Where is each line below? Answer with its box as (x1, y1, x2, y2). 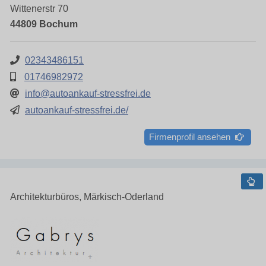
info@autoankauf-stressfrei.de (25, 88, 151, 99)
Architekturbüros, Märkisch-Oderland (10, 192, 164, 202)
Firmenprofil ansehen (149, 132, 235, 142)
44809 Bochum (10, 19, 78, 29)
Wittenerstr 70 (10, 4, 68, 14)
